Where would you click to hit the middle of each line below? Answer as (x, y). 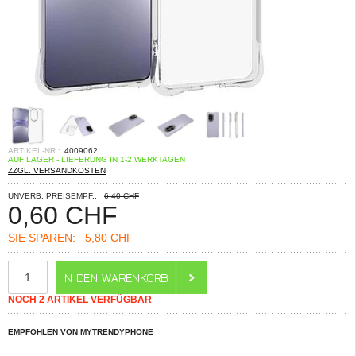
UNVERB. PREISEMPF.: (52, 196)
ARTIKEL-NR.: (34, 151)
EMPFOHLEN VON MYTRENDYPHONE (81, 332)
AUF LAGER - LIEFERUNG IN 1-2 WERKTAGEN (97, 159)
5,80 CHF (104, 238)
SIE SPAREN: (42, 238)
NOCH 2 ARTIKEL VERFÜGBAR (80, 300)
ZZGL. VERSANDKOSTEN (57, 170)
